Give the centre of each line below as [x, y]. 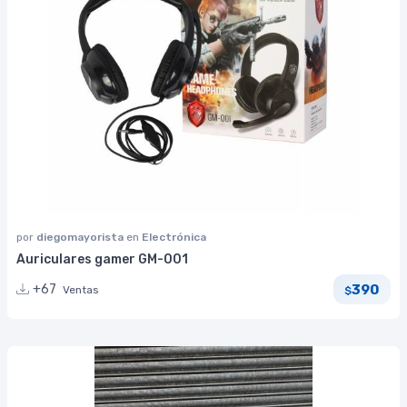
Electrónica [174, 237]
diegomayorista [81, 237]
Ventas [81, 290]
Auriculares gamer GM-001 [102, 259]
